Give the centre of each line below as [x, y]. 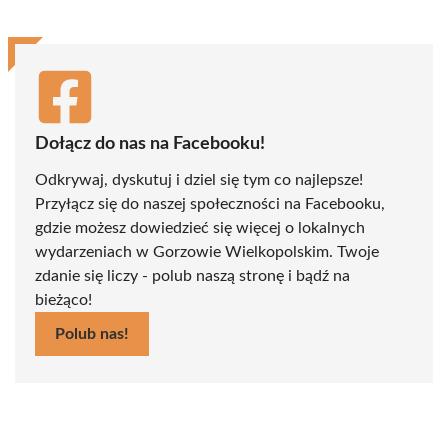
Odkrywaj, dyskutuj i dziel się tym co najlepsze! [199, 179]
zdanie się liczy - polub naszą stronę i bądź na [192, 275]
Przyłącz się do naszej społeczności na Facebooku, [210, 203]
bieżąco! [63, 299]
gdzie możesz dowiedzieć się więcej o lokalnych [200, 227]
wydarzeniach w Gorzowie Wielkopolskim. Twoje [207, 251]
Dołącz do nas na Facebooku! [150, 143]
